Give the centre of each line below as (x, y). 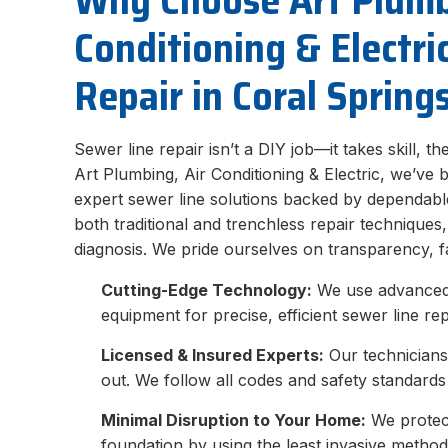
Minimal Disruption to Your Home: (234, 419)
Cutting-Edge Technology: (207, 289)
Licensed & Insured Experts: (213, 354)
